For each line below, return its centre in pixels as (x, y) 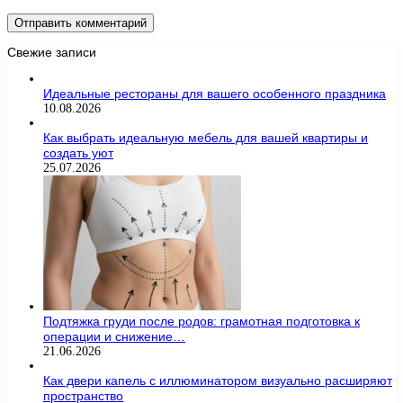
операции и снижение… (114, 337)
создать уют (78, 153)
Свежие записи (52, 53)
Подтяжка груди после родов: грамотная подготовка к (201, 322)
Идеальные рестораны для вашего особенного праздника (215, 94)
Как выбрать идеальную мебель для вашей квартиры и (206, 138)
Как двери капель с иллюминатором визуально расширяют (218, 381)
